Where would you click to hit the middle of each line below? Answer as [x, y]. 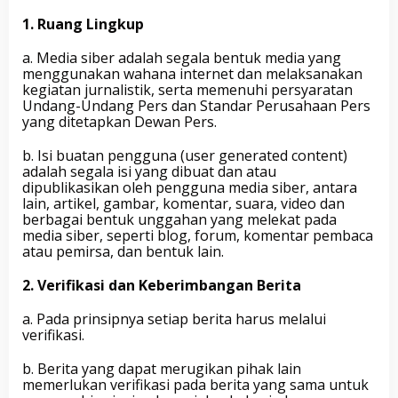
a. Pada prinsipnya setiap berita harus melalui [174, 319]
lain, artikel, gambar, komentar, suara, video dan [183, 203]
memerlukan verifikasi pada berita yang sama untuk [195, 385]
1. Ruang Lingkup [83, 24]
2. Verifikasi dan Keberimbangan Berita [162, 285]
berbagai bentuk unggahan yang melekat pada [179, 219]
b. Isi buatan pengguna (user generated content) [185, 155]
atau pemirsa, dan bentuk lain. [123, 251]
